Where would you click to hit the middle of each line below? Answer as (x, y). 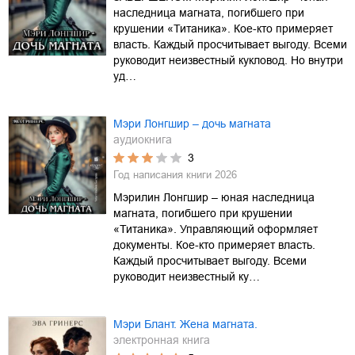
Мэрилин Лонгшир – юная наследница (214, 197)
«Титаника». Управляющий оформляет (216, 229)
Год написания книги (164, 174)
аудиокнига (143, 139)
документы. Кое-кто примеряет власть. (214, 244)
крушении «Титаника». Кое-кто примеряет (223, 28)
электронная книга (162, 340)
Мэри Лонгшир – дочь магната (192, 123)
